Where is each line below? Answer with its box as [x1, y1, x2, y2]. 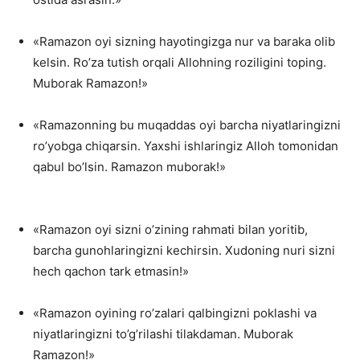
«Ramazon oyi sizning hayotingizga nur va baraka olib [33, 34, 335, 49]
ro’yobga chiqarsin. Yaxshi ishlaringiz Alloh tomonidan [33, 138, 338, 153]
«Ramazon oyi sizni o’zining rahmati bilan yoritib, [33, 222, 308, 237]
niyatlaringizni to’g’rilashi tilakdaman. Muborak [33, 326, 293, 342]
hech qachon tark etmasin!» [33, 264, 189, 279]
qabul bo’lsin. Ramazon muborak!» [33, 159, 226, 174]
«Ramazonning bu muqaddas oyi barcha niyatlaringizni [33, 117, 341, 133]
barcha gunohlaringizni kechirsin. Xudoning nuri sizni [33, 243, 335, 258]
